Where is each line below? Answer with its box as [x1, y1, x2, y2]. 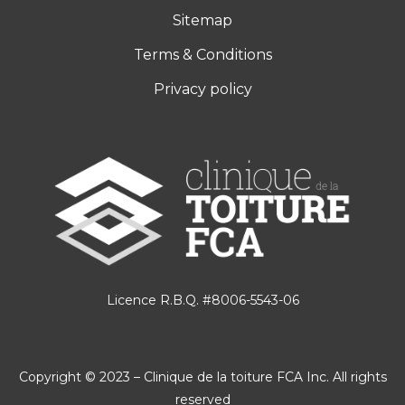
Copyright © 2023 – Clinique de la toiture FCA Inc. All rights [18, 368, 387, 385]
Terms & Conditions [133, 45, 272, 63]
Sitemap [173, 11, 232, 29]
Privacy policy [153, 80, 252, 98]
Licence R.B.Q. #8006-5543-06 [106, 291, 299, 308]
